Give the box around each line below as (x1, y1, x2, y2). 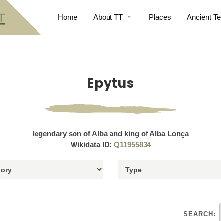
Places (148, 13, 171, 21)
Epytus (87, 74, 134, 92)
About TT (93, 13, 123, 21)
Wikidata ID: (70, 140, 114, 148)
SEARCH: (184, 210, 216, 218)
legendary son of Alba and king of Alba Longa (32, 129, 189, 138)
